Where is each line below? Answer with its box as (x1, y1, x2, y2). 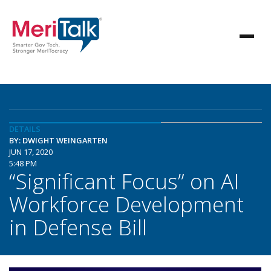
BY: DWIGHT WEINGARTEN (9, 135, 108, 146)
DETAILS (9, 123, 41, 134)
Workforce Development (9, 189, 244, 218)
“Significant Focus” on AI (9, 166, 239, 195)
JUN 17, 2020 (9, 146, 53, 157)
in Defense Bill (9, 212, 147, 241)
